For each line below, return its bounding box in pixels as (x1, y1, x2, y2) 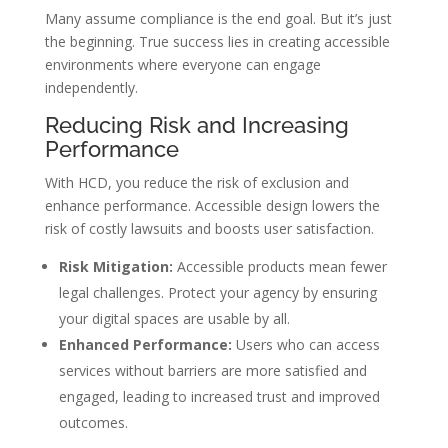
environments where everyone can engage (44, 55, 321, 75)
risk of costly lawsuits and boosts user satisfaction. (44, 219, 374, 239)
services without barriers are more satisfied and (58, 361, 367, 381)
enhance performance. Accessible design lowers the (44, 196, 380, 216)
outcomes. (58, 413, 128, 433)
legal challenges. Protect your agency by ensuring (58, 283, 377, 303)
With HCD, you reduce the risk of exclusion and (44, 173, 349, 193)
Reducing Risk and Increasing (44, 112, 349, 139)
